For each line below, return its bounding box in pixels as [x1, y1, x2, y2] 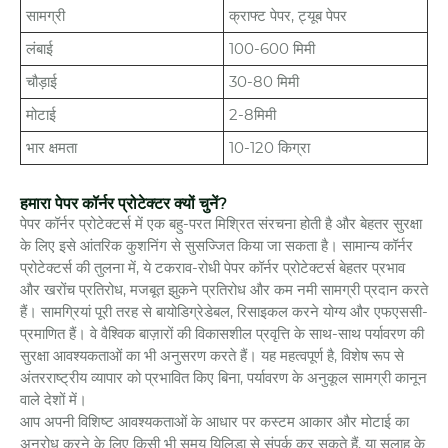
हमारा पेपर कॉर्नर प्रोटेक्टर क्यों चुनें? [20, 194, 227, 213]
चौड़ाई [26, 72, 57, 91]
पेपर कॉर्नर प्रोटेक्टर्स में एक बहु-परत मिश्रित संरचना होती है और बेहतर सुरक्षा [20, 214, 422, 233]
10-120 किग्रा [229, 138, 310, 157]
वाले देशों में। [20, 390, 87, 409]
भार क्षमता [26, 138, 77, 157]
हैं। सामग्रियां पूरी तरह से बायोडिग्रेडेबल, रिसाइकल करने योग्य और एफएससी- [20, 302, 428, 321]
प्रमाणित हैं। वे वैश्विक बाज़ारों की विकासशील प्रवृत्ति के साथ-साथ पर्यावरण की [20, 324, 424, 343]
